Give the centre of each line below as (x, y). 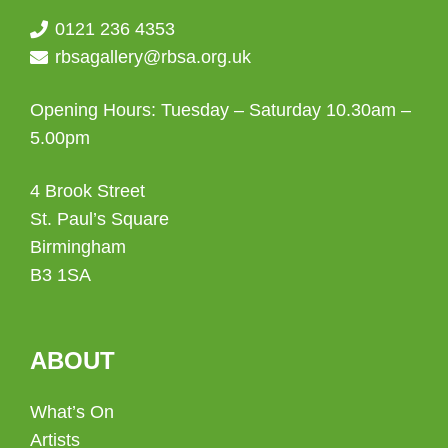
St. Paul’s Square (99, 219)
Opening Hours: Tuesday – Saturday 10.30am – (220, 110)
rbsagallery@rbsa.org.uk (153, 57)
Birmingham (78, 247)
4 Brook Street (87, 191)
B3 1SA (60, 275)
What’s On (72, 412)
